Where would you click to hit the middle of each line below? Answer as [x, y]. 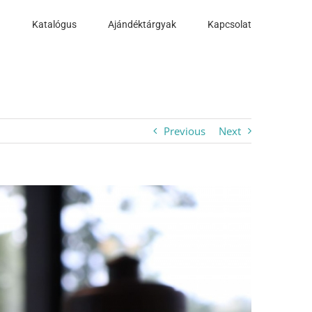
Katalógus [54, 24]
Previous [185, 131]
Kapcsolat [229, 24]
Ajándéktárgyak [142, 24]
